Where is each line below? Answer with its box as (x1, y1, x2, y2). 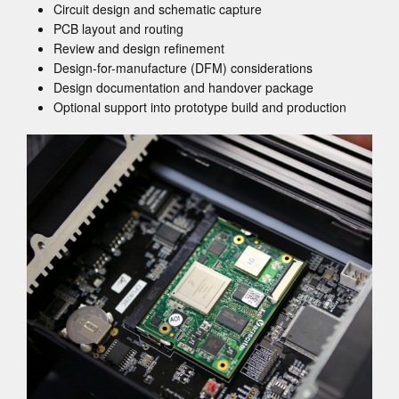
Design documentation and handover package (53, 78, 313, 97)
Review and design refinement (53, 39, 224, 58)
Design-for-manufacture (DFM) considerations (53, 59, 313, 77)
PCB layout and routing (53, 20, 183, 38)
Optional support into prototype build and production (53, 98, 346, 117)
